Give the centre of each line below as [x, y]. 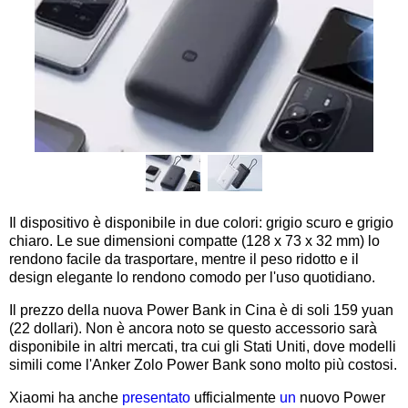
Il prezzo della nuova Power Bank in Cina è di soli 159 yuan [201, 310]
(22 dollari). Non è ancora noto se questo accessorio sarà [193, 328]
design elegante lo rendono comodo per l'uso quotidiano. [192, 277]
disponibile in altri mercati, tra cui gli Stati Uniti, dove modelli [203, 346]
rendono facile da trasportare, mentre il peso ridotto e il [184, 259]
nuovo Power [341, 397]
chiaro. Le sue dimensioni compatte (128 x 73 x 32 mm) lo [194, 240]
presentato [156, 397]
